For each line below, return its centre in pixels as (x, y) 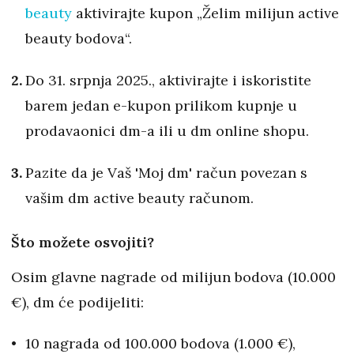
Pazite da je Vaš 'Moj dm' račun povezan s (166, 173)
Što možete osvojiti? (83, 243)
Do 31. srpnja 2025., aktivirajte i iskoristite (168, 81)
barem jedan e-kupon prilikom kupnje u (161, 106)
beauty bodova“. (79, 39)
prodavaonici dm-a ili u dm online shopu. (167, 131)
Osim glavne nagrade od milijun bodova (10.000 (173, 277)
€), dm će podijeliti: (77, 303)
